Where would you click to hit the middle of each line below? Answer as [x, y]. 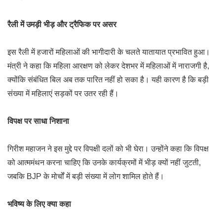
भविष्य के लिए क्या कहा [39, 204]
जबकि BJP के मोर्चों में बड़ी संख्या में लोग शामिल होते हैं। [86, 176]
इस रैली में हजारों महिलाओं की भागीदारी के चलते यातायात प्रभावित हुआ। [109, 52]
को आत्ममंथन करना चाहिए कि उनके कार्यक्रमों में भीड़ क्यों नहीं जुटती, [104, 163]
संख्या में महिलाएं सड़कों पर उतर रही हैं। [63, 93]
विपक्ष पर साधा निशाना [38, 121]
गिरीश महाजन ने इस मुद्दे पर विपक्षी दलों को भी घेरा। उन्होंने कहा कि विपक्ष [108, 149]
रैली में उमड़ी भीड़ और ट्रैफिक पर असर [62, 24]
